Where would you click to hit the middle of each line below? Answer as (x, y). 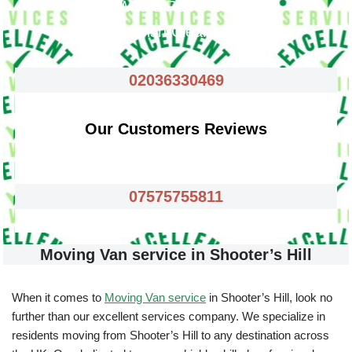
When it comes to (58, 297)
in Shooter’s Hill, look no (269, 297)
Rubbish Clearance (176, 31)
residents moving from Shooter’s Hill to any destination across (170, 335)
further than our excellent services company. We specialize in (169, 316)
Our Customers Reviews (176, 129)
